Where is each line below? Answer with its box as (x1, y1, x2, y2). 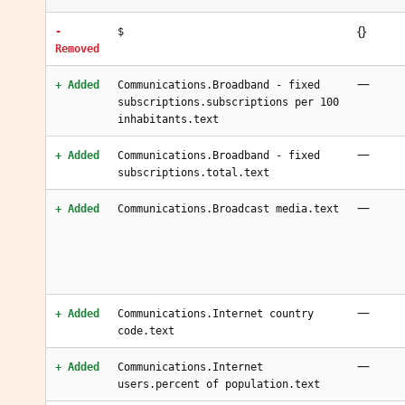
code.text (118, 325, 174, 337)
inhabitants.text (118, 113, 219, 126)
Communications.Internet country (118, 307, 314, 320)
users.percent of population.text (118, 378, 320, 391)
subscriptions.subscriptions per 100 (118, 96, 339, 108)
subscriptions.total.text (118, 166, 269, 179)
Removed (55, 42, 99, 55)
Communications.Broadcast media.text (118, 202, 339, 215)
